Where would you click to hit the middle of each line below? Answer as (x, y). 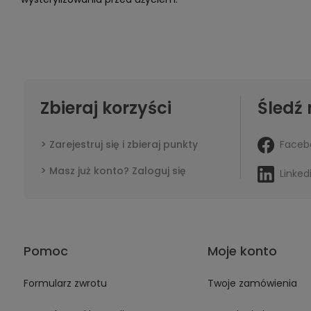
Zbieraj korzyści (106, 108)
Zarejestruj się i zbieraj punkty (123, 144)
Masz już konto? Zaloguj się (117, 171)
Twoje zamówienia (252, 283)
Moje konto (242, 251)
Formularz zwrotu (65, 283)
